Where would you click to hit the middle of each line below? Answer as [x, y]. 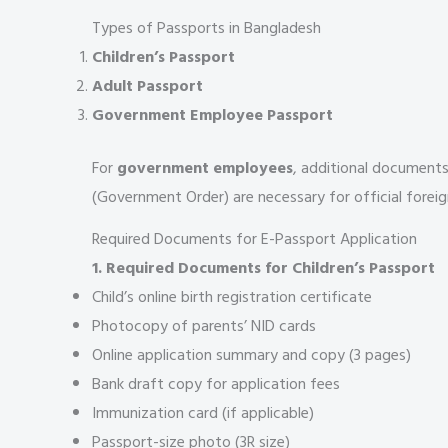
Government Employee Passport [212, 115]
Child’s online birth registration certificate [232, 297]
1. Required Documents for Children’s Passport [263, 268]
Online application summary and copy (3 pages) [251, 355]
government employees [205, 168]
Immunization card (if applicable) [203, 413]
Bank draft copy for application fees [216, 384]
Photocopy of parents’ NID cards [204, 326]
